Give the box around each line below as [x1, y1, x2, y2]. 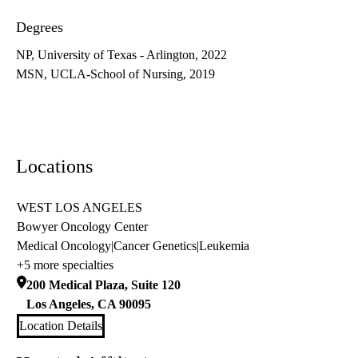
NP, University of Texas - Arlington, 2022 [16, 48, 227, 62]
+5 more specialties [17, 258, 113, 272]
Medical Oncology [17, 239, 111, 253]
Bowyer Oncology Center [17, 220, 148, 234]
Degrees [16, 19, 63, 36]
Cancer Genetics [113, 239, 197, 253]
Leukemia [199, 239, 249, 253]
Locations [16, 156, 93, 177]
